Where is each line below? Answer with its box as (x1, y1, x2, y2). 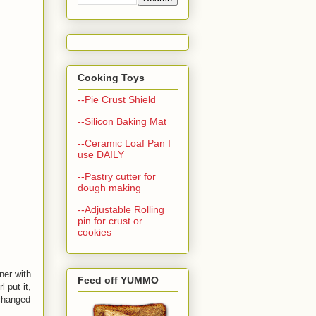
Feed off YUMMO (77, 274, 159, 286)
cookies (77, 226, 111, 238)
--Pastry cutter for (77, 170, 156, 182)
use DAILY (77, 148, 124, 160)
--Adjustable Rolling (77, 203, 164, 215)
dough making (77, 181, 141, 193)
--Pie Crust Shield (77, 93, 156, 105)
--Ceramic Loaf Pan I (77, 137, 171, 149)
